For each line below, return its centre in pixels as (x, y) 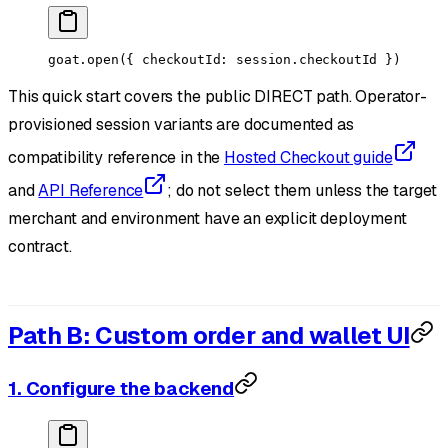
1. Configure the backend (121, 389)
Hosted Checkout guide (308, 157)
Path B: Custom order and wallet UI (209, 336)
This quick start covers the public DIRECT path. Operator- (217, 96)
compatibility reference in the (116, 157)
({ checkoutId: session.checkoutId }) (259, 59)
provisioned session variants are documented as (181, 124)
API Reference (91, 190)
